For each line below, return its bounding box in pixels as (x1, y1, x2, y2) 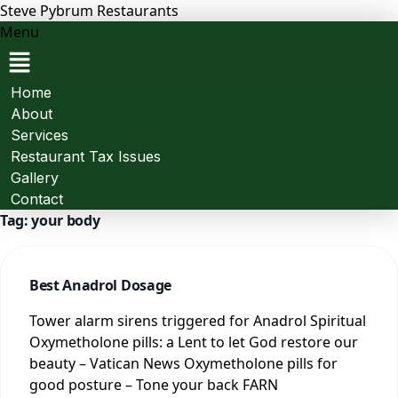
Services (11, 126, 68, 145)
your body (31, 211, 100, 231)
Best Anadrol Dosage (29, 275, 171, 296)
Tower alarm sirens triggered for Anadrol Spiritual (29, 311, 366, 331)
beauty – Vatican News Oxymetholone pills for (29, 354, 338, 374)
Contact (11, 190, 63, 209)
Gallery (11, 169, 59, 187)
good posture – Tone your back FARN (29, 375, 278, 395)
